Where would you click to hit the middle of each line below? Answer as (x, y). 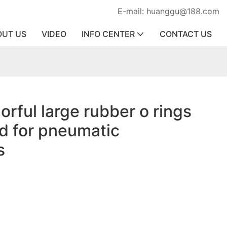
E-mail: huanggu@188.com (168, 11)
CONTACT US (186, 34)
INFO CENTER (108, 34)
